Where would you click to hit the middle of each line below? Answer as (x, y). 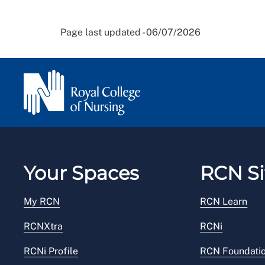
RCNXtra (43, 227)
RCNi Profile (51, 251)
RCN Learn (224, 202)
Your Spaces (81, 173)
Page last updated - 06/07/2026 (130, 33)
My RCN (42, 202)
